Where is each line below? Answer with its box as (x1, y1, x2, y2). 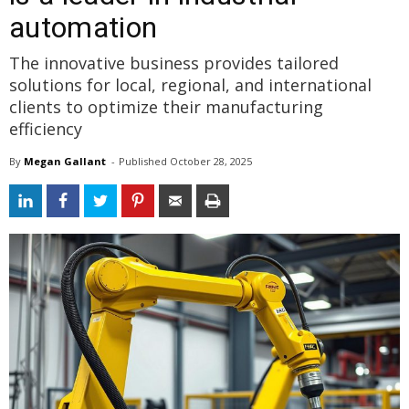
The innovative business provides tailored (9, 51, 339, 74)
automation (9, 9, 158, 45)
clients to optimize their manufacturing (9, 95, 323, 118)
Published (119, 153, 170, 168)
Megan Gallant (24, 153, 106, 168)
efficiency (9, 117, 82, 140)
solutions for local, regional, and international (9, 73, 372, 96)
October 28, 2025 (170, 153, 252, 168)
